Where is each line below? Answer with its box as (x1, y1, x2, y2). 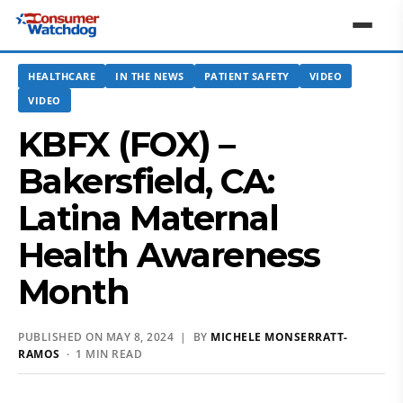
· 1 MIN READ (59, 346, 142, 362)
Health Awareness (18, 234, 320, 276)
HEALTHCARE (28, 69, 95, 83)
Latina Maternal (18, 197, 279, 239)
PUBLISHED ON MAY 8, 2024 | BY (18, 329, 210, 345)
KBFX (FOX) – (18, 123, 235, 166)
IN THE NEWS (115, 69, 184, 83)
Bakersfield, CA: (18, 160, 274, 202)
